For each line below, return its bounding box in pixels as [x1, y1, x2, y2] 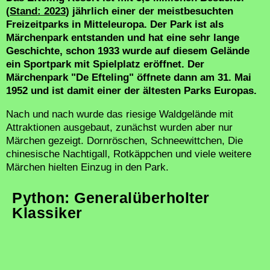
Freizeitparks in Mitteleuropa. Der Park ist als [6, 18, 224, 30]
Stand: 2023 [10, 5, 66, 17]
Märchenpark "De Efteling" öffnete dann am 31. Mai [6, 71, 251, 83]
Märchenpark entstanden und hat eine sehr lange [6, 31, 239, 43]
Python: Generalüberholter [12, 189, 210, 206]
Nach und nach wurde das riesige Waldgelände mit [6, 108, 233, 120]
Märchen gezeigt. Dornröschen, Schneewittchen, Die [6, 134, 243, 146]
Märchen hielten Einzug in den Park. [6, 161, 169, 173]
